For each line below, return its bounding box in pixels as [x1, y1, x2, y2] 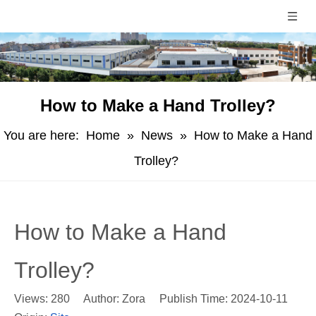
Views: [14, 293, 51, 305]
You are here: [4, 128, 79, 142]
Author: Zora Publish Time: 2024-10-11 [70, 293, 302, 305]
